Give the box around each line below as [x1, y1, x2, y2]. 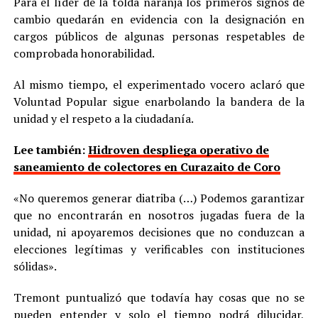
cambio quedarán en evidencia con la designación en [13, 11, 305, 27]
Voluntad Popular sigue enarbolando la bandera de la [13, 93, 305, 109]
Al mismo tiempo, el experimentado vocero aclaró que [13, 76, 305, 92]
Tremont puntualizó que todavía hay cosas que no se [13, 289, 305, 305]
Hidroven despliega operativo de [87, 141, 269, 158]
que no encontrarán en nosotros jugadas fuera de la [13, 207, 305, 223]
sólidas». [13, 258, 57, 274]
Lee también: [13, 141, 88, 158]
